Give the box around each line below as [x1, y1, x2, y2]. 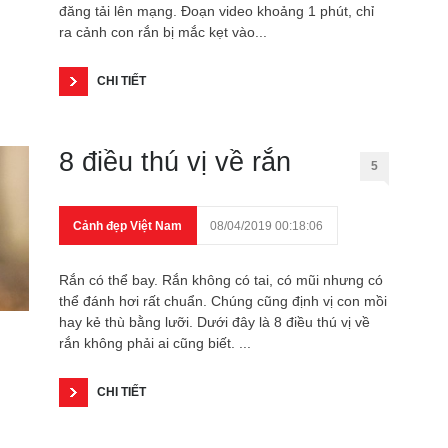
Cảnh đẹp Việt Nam [73, 219, 182, 233]
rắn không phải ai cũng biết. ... [59, 335, 251, 351]
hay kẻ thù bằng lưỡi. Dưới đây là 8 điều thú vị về [59, 314, 370, 330]
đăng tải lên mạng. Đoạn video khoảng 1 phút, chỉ [59, 3, 374, 19]
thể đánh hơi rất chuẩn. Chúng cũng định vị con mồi [59, 293, 387, 309]
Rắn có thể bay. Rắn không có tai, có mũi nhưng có [59, 272, 383, 288]
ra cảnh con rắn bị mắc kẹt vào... [59, 24, 267, 40]
